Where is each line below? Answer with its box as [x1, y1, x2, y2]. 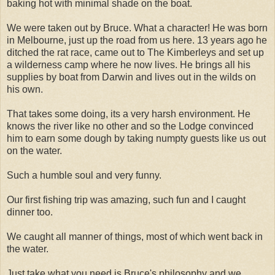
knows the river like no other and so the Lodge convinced [7, 120, 254, 131]
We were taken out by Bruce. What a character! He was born [7, 22, 268, 33]
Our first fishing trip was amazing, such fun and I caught [7, 194, 246, 205]
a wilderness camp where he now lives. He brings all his [7, 59, 250, 70]
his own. [7, 83, 43, 95]
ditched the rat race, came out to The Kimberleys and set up [7, 47, 264, 58]
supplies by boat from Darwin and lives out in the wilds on [7, 71, 256, 82]
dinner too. [7, 206, 53, 217]
